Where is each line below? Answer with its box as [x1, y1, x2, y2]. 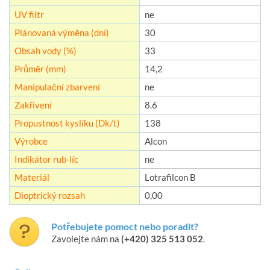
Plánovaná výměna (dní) [14, 27, 109, 39]
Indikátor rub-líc [14, 154, 78, 165]
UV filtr [14, 9, 44, 20]
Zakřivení [14, 99, 52, 111]
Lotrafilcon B [145, 172, 196, 183]
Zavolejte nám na [51, 233, 121, 245]
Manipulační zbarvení [14, 81, 100, 93]
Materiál [14, 172, 49, 183]
